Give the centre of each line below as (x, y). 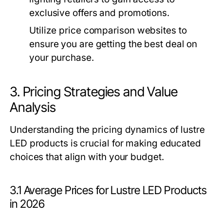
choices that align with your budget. (87, 157)
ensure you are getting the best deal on (113, 44)
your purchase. (62, 58)
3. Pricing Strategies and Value (94, 92)
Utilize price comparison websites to (108, 30)
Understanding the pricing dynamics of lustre (107, 130)
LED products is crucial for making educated (105, 143)
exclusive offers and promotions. (99, 13)
